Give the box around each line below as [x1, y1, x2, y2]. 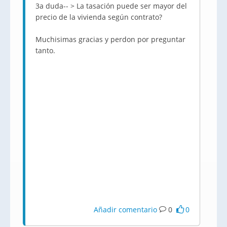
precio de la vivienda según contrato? [35, 12, 162, 22]
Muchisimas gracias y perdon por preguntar [35, 34, 185, 44]
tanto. [35, 46, 55, 55]
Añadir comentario [94, 205, 158, 214]
